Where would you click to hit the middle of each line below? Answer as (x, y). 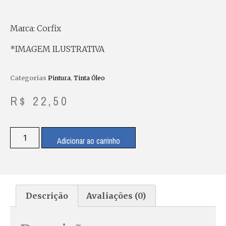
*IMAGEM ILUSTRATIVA (57, 49)
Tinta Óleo (89, 78)
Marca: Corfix (36, 29)
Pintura (59, 78)
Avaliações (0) (116, 196)
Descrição (47, 196)
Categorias (28, 78)
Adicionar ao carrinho (89, 141)
